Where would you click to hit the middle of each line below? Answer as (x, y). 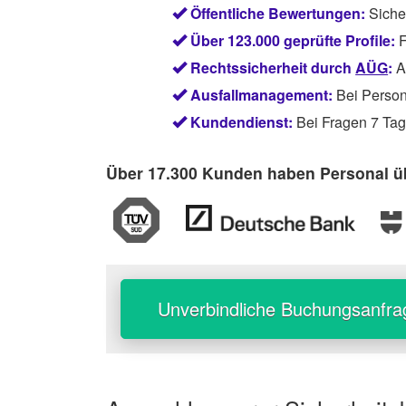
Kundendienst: (242, 122)
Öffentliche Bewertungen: (278, 14)
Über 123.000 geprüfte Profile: (293, 41)
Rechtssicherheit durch (273, 68)
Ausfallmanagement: (262, 95)
